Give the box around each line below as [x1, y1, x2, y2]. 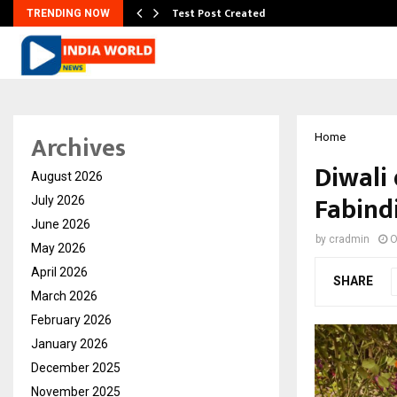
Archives [31, 128, 126, 169]
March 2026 [31, 289, 97, 303]
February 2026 [31, 313, 112, 327]
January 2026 [31, 337, 108, 351]
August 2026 [31, 169, 103, 183]
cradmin [329, 233, 370, 245]
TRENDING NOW [27, 7, 110, 19]
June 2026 [31, 217, 90, 231]
